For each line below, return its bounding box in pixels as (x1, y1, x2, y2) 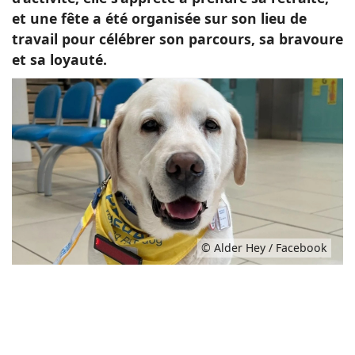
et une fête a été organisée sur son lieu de (12, 9, 307, 28)
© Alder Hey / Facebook (201, 240, 327, 256)
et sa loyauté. (12, 50, 107, 69)
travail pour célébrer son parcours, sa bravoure (12, 29, 343, 48)
